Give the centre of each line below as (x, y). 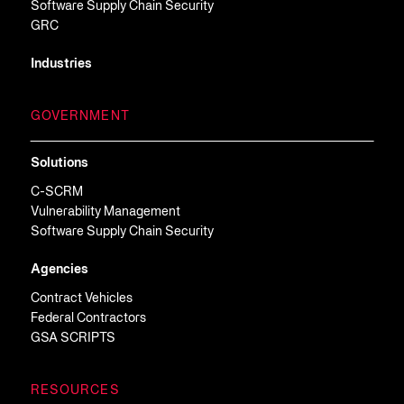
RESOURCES (75, 390)
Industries (61, 64)
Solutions (59, 163)
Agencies (59, 270)
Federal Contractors (88, 318)
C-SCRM (56, 192)
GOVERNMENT (80, 116)
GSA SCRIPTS (73, 338)
